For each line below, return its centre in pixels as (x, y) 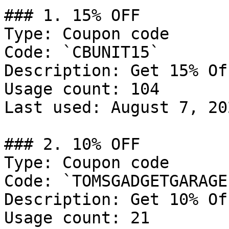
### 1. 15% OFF (72, 15)
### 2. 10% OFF (72, 144)
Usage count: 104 (82, 89)
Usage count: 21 (77, 218)
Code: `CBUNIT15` (82, 52)
